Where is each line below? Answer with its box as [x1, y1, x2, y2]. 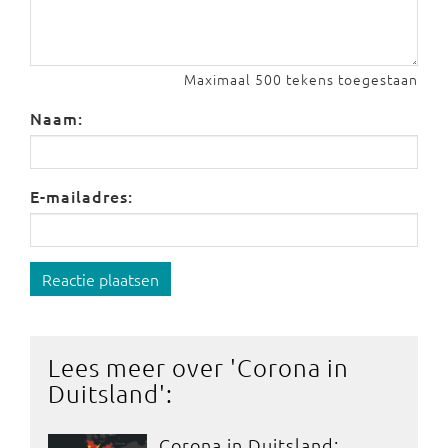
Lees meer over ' [48, 352, 237, 382]
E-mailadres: [30, 185, 133, 207]
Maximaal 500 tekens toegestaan [184, 69, 418, 89]
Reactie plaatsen [42, 268, 159, 290]
